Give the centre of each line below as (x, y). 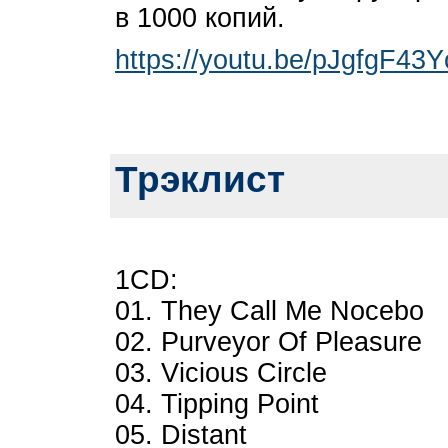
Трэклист (200, 179)
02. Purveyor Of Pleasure (268, 342)
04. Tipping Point (217, 404)
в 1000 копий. (200, 18)
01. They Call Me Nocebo (269, 311)
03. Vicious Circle (221, 373)
